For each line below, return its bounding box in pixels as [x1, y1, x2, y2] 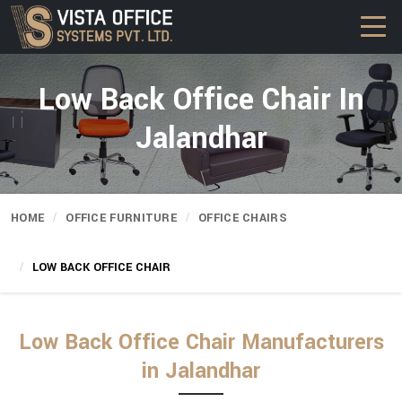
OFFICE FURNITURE [66, 210, 178, 226]
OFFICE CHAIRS [198, 210, 287, 226]
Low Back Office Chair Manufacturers [18, 328, 384, 357]
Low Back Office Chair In [38, 79, 364, 121]
